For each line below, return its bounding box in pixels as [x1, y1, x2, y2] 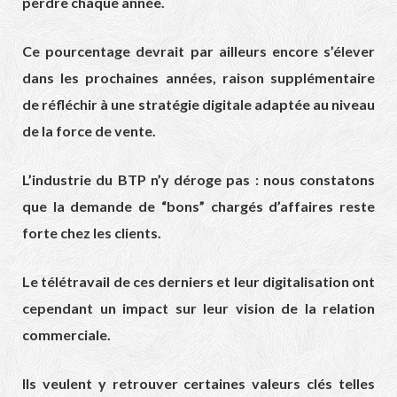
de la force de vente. [22, 121, 156, 139]
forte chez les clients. [22, 223, 161, 241]
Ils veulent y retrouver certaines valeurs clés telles [22, 374, 375, 392]
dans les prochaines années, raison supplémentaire [22, 68, 375, 86]
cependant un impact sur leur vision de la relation [22, 299, 375, 316]
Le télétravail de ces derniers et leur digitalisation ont [22, 272, 375, 290]
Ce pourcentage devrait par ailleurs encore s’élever [22, 42, 375, 59]
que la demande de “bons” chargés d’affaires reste [22, 197, 375, 214]
